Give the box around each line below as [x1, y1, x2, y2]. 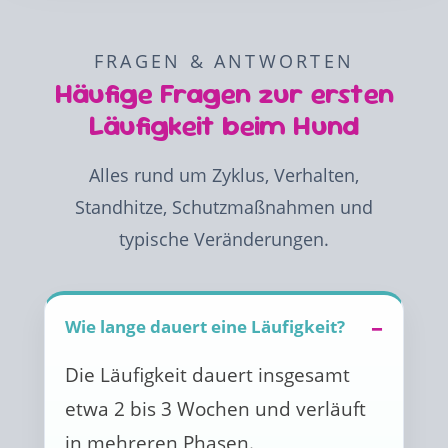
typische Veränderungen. [119, 227, 329, 251]
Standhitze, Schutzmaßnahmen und [75, 195, 373, 219]
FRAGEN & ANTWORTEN [93, 49, 355, 73]
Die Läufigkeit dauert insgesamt [65, 361, 350, 388]
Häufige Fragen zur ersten [54, 75, 394, 111]
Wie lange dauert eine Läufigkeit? [65, 315, 345, 338]
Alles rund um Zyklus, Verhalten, [89, 163, 359, 187]
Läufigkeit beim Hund [89, 107, 359, 143]
